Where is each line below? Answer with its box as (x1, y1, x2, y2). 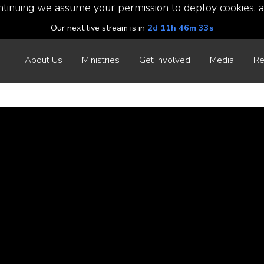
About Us (25, 54, 62, 66)
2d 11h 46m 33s (147, 22, 213, 34)
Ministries (82, 54, 120, 66)
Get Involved (139, 54, 190, 66)
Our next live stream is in (51, 22, 147, 34)
